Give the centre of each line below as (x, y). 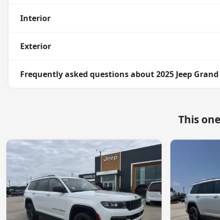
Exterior (36, 46)
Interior (35, 18)
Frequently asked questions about (88, 74)
